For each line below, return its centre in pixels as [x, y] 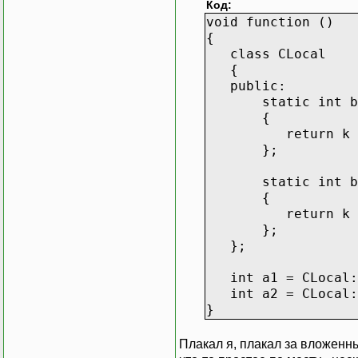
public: [246, 86]
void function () [270, 22]
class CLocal [266, 54]
